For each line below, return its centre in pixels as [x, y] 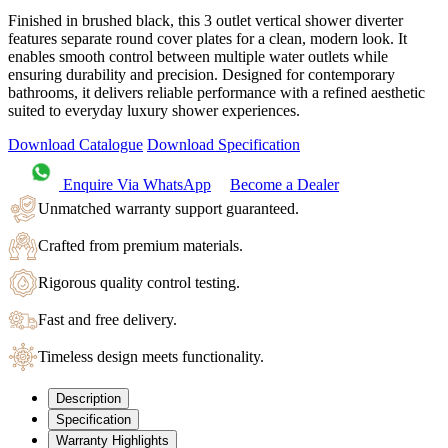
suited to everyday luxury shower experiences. [154, 111]
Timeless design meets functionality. [151, 357]
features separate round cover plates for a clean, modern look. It [207, 39]
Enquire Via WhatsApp [135, 185]
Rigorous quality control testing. [139, 283]
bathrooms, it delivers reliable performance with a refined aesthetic [216, 93]
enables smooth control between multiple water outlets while [198, 57]
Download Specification [223, 145]
